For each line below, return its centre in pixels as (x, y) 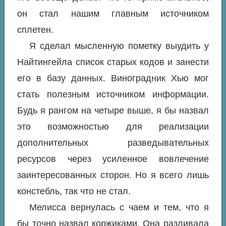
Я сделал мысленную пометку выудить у (119, 46)
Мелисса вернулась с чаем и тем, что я (119, 208)
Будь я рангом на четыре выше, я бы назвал (113, 111)
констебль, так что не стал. (74, 191)
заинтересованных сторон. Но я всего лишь (113, 175)
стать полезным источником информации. (113, 95)
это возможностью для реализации (113, 127)
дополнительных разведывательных (113, 143)
